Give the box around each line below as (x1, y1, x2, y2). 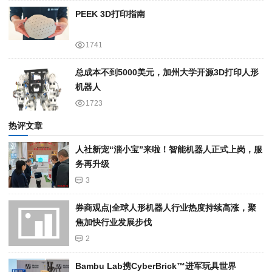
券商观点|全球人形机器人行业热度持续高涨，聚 (75, 203, 256, 213)
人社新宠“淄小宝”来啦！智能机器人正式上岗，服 (75, 144, 262, 155)
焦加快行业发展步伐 (75, 217, 152, 228)
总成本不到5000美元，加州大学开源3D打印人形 (75, 67, 259, 78)
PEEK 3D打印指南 (75, 9, 145, 19)
